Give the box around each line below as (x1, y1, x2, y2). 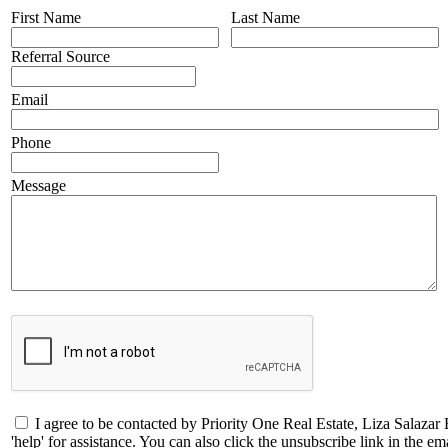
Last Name (231, 8, 300, 26)
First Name (11, 8, 81, 26)
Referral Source (11, 47, 110, 65)
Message (11, 176, 66, 194)
